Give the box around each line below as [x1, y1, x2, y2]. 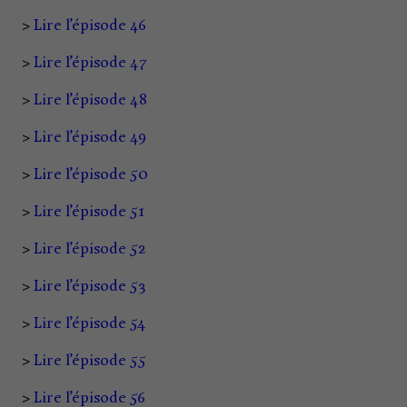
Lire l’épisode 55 [34, 353, 146, 369]
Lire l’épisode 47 [34, 55, 147, 71]
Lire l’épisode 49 [34, 130, 146, 145]
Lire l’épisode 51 [34, 204, 144, 220]
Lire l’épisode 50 [34, 167, 148, 183]
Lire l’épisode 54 [34, 316, 146, 332]
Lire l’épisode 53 [34, 279, 145, 294]
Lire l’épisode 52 [34, 242, 145, 257]
